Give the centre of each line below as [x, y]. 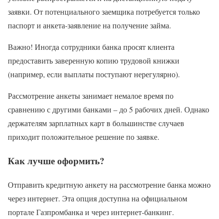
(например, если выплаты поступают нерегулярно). [94, 74]
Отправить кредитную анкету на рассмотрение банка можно [109, 184]
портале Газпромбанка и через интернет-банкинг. [91, 212]
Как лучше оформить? [56, 160]
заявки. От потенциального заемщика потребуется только [104, 12]
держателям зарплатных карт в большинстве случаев [96, 123]
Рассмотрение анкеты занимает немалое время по [91, 96]
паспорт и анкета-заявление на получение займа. [89, 25]
